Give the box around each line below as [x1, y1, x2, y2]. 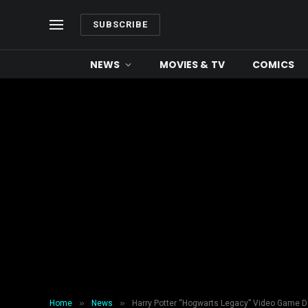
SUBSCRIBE [93, 19, 148, 30]
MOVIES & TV [159, 57, 225, 71]
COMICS [252, 57, 294, 71]
